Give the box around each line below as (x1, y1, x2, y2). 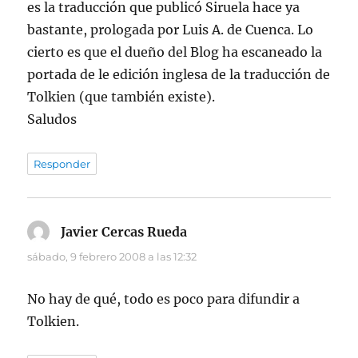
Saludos (27, 111, 78, 128)
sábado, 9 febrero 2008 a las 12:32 (27, 250, 197, 264)
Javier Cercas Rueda (61, 224, 188, 241)
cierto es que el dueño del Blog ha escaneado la (27, 44, 323, 61)
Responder (34, 157, 91, 171)
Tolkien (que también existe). (27, 89, 216, 105)
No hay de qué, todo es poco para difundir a (27, 291, 300, 308)
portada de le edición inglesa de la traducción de (27, 66, 331, 83)
